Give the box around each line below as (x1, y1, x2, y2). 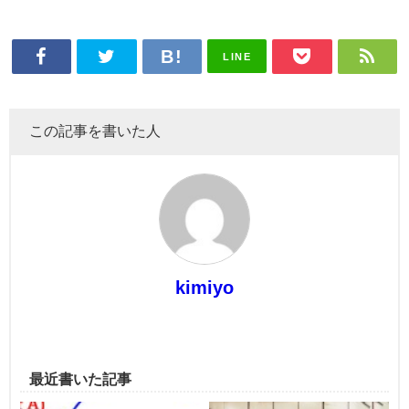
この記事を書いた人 (29, 123, 161, 139)
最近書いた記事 (29, 372, 131, 387)
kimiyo (175, 278, 234, 298)
